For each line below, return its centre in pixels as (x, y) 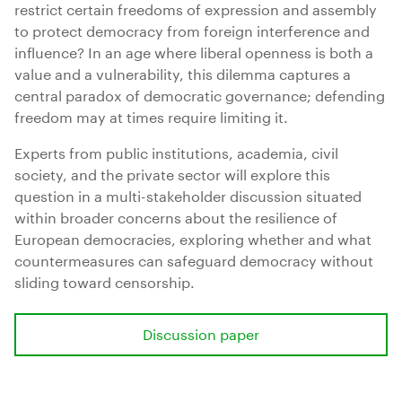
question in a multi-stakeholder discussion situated (188, 194)
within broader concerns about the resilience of (176, 216)
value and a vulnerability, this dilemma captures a (183, 72)
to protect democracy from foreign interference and (192, 29)
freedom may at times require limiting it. (151, 115)
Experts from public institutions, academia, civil (176, 151)
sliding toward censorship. (105, 280)
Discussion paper (201, 332)
